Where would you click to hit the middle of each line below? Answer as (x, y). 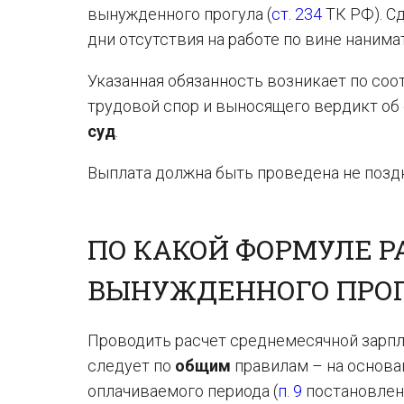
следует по (131, 366)
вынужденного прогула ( (179, 14)
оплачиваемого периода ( (183, 391)
